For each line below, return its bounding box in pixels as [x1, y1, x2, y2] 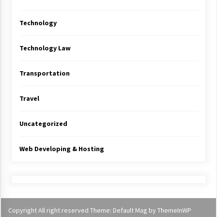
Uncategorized [19, 119, 67, 128]
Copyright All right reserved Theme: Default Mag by [8, 206, 157, 215]
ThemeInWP [157, 206, 191, 215]
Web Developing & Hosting [19, 144, 104, 153]
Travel [19, 94, 39, 103]
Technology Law [19, 44, 71, 52]
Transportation [19, 69, 70, 77]
